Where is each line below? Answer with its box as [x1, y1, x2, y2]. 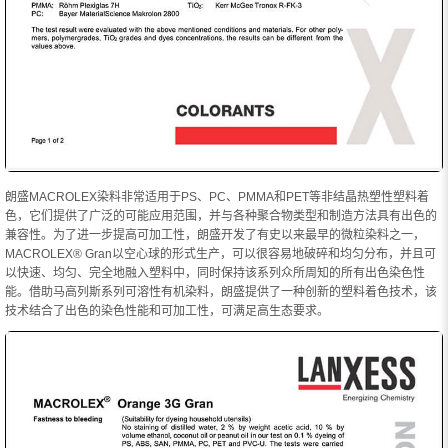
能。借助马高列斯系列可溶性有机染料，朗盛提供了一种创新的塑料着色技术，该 [5, 284, 437, 299]
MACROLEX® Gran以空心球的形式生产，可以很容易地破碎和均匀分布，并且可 [5, 246, 436, 261]
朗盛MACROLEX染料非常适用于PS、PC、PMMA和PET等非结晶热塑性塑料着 [5, 189, 429, 204]
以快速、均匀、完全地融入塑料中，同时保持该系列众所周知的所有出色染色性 [5, 265, 425, 280]
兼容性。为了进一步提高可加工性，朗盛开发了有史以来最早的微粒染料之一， [5, 227, 425, 242]
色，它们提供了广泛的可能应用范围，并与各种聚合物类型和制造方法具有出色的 [5, 208, 437, 223]
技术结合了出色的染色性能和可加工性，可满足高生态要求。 [5, 303, 329, 318]
